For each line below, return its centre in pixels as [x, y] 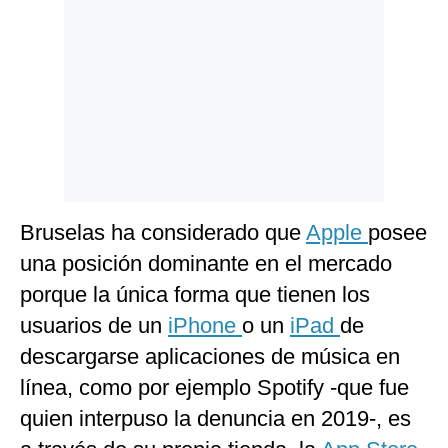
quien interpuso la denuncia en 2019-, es [215, 419]
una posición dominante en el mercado [206, 264]
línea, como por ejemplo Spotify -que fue [214, 388]
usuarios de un [94, 326]
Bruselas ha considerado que [163, 233]
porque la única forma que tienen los [195, 295]
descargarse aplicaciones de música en [210, 357]
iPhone [205, 326]
